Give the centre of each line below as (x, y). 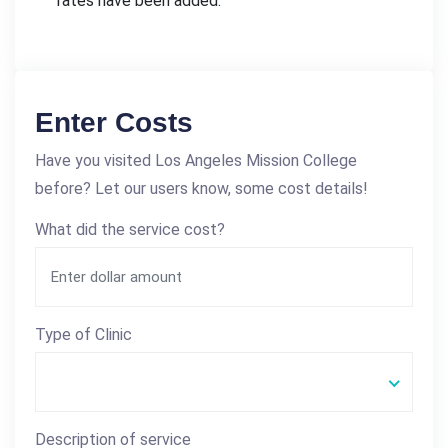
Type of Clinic (83, 334)
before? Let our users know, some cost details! (201, 188)
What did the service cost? (130, 229)
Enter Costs (114, 122)
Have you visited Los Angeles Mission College (196, 160)
